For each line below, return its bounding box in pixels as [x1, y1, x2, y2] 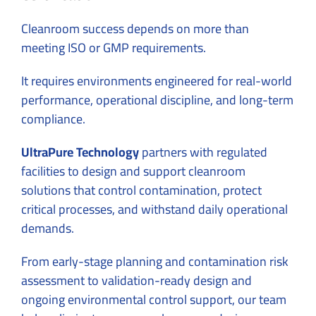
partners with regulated [139, 140, 267, 164]
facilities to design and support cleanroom [21, 159, 245, 183]
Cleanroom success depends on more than [21, 17, 249, 41]
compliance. [21, 107, 88, 131]
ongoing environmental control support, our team [21, 288, 286, 312]
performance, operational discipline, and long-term [21, 88, 293, 112]
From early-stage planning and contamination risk [21, 250, 288, 274]
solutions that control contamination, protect [21, 178, 262, 202]
